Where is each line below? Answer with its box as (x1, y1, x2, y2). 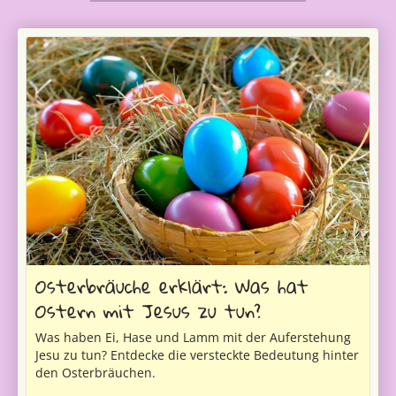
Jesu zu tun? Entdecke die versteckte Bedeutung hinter (35, 346, 359, 364)
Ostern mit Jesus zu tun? (35, 293, 261, 330)
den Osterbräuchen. (35, 364, 156, 382)
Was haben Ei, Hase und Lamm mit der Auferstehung (35, 329, 351, 346)
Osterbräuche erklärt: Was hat (35, 268, 308, 305)
